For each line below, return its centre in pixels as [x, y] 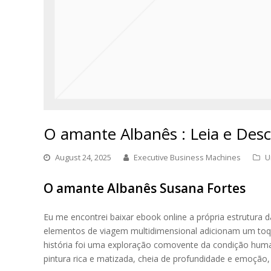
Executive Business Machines [187, 157]
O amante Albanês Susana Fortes [145, 188]
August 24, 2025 [83, 157]
